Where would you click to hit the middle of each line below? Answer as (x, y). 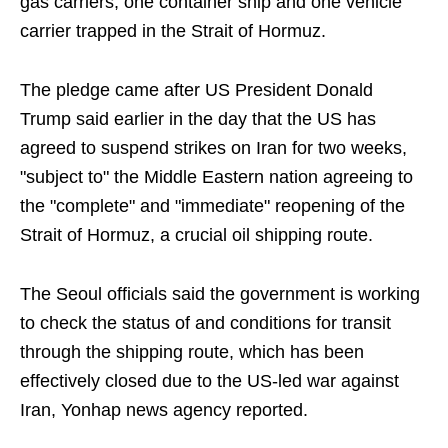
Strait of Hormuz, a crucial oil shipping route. (196, 235)
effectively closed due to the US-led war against (209, 381)
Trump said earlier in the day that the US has (198, 119)
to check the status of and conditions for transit (205, 323)
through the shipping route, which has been (192, 352)
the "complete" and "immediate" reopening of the (212, 206)
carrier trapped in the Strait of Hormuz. (173, 31)
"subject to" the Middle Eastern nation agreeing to (216, 177)
